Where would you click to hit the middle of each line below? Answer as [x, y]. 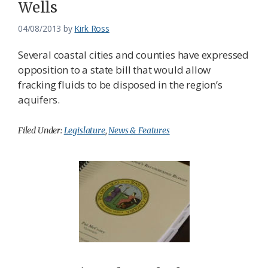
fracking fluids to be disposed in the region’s [120, 85]
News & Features [139, 131]
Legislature [84, 131]
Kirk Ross [92, 29]
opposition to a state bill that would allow [115, 70]
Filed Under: [41, 131]
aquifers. [39, 100]
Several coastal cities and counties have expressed [134, 55]
